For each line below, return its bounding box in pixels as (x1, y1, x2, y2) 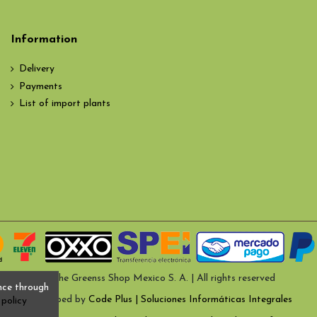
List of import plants (19, 98, 110, 110)
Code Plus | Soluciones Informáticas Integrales (88, 294, 292, 306)
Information (11, 33, 77, 45)
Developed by (25, 294, 88, 306)
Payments (19, 81, 62, 92)
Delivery (19, 64, 54, 75)
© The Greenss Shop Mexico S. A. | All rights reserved (42, 273, 275, 284)
